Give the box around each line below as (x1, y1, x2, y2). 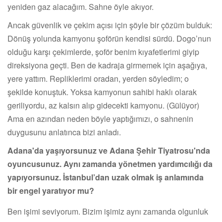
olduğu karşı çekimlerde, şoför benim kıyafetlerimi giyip (7, 46, 199, 57)
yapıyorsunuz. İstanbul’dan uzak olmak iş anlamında (7, 171, 204, 183)
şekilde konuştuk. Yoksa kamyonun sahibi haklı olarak (7, 86, 197, 98)
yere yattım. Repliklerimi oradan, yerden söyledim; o (7, 72, 189, 84)
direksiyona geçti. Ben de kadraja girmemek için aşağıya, (7, 59, 207, 71)
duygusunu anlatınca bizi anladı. (7, 126, 121, 138)
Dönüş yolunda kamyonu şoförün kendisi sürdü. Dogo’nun (7, 32, 211, 44)
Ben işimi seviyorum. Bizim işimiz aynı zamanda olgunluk (7, 205, 208, 217)
